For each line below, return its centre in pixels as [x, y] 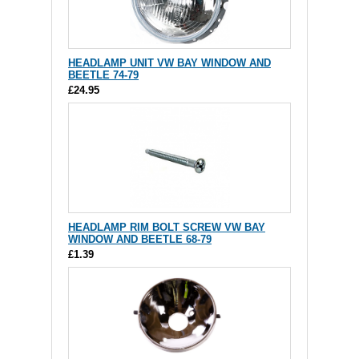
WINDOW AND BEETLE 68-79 [140, 239]
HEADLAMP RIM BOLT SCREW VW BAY [167, 227]
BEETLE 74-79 [103, 75]
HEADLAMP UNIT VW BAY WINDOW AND [169, 63]
